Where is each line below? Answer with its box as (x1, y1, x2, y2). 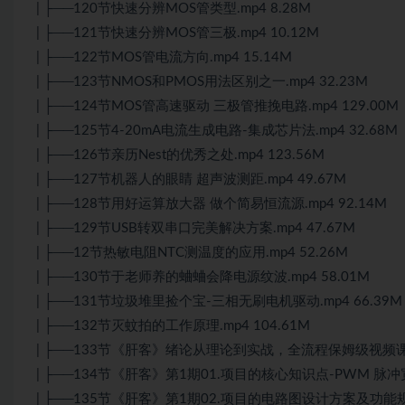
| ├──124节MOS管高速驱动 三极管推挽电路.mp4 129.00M (36, 99, 399, 113)
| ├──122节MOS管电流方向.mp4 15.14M (36, 50, 292, 64)
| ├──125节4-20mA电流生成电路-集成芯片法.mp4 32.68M (36, 123, 398, 137)
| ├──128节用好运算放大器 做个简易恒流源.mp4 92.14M (36, 196, 387, 211)
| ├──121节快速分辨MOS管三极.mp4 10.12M (36, 25, 319, 40)
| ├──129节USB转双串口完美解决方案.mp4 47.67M (36, 221, 355, 235)
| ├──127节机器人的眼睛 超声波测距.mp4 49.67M (36, 172, 346, 186)
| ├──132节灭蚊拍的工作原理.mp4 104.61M (36, 318, 310, 333)
